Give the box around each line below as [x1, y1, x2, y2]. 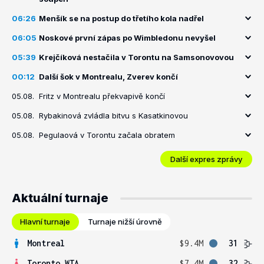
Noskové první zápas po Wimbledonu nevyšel [39, 33, 216, 42]
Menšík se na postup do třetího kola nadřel [39, 14, 204, 23]
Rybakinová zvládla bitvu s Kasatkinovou [39, 111, 188, 120]
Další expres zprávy [170, 154, 242, 164]
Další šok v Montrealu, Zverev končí [39, 72, 178, 81]
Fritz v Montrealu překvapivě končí [39, 91, 165, 101]
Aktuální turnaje [12, 191, 108, 205]
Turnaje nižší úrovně [88, 217, 162, 226]
